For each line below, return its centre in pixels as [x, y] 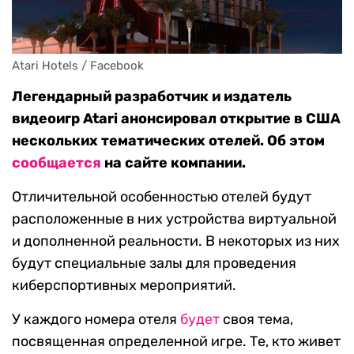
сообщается [56, 163]
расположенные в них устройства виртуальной [174, 219]
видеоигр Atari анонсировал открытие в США [176, 119]
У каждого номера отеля [96, 320]
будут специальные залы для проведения [154, 264]
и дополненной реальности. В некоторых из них [176, 241]
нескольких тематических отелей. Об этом [168, 141]
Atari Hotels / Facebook [78, 66]
